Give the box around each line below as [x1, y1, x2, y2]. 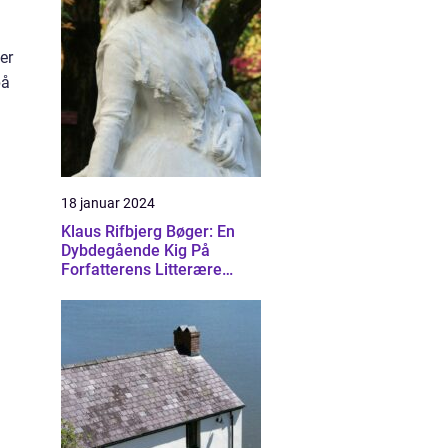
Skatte [61, 279, 107, 298]
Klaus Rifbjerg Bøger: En [61, 222, 235, 241]
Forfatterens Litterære [61, 260, 222, 279]
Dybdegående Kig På [61, 241, 210, 260]
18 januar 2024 [61, 195, 155, 211]
